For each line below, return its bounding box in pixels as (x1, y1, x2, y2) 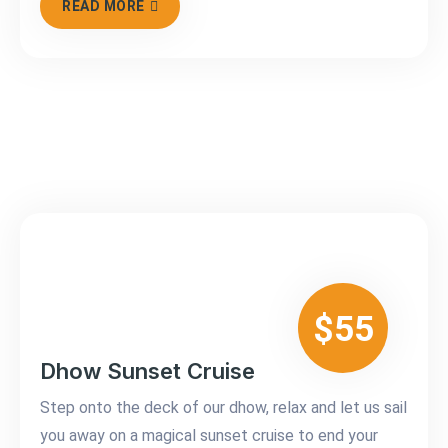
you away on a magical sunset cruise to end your (40, 426, 378, 446)
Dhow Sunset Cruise (40, 358, 255, 385)
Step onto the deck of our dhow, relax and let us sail (40, 398, 407, 418)
